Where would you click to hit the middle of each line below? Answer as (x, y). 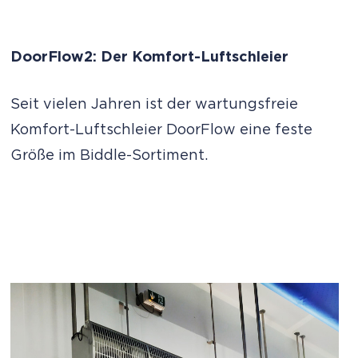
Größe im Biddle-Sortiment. (109, 156)
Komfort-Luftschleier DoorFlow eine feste (162, 131)
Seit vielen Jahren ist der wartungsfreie (155, 105)
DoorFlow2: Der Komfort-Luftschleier (150, 58)
